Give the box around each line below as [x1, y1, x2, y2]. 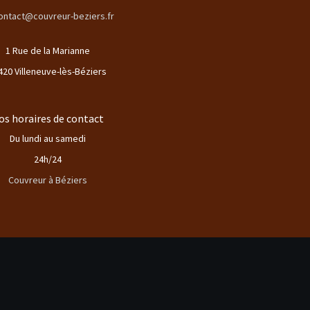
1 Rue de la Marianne [5, 44, 90, 57]
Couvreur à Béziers [8, 173, 87, 186]
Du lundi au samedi [9, 131, 86, 145]
